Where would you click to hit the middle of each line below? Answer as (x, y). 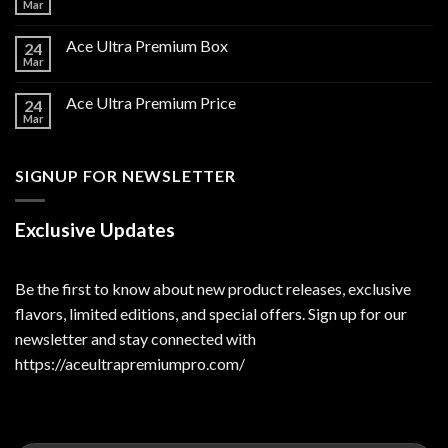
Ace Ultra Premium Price (151, 103)
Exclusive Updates (95, 229)
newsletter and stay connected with (135, 339)
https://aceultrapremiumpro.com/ (130, 364)
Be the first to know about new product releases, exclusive (213, 289)
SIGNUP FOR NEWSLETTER (125, 176)
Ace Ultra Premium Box (147, 46)
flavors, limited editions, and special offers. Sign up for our (211, 314)
